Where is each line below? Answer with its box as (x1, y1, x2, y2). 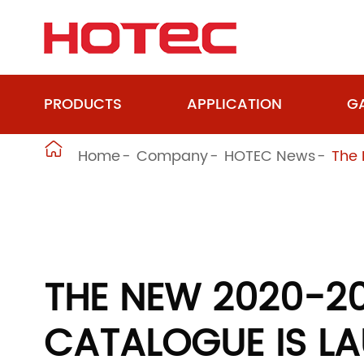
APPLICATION (186, 93, 282, 116)
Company (136, 145, 208, 168)
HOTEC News (223, 145, 315, 168)
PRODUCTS (43, 93, 122, 116)
